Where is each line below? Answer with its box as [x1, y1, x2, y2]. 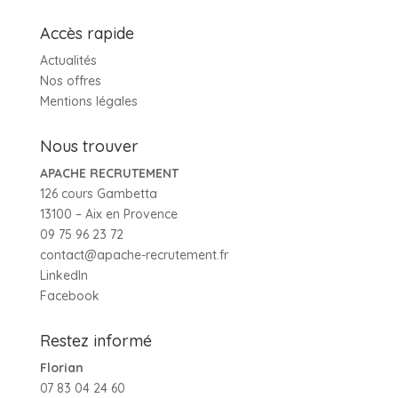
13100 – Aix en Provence [39, 205, 178, 222]
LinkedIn [39, 267, 88, 283]
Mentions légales [39, 92, 138, 109]
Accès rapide [39, 22, 134, 44]
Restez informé [39, 330, 152, 351]
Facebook [39, 287, 99, 304]
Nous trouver [39, 135, 139, 156]
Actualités [39, 52, 97, 68]
